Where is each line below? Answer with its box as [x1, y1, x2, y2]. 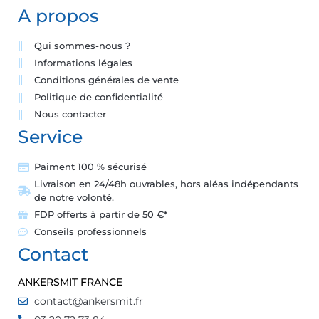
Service [18, 126, 83, 148]
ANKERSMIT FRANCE [18, 276, 122, 289]
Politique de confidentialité [33, 91, 163, 103]
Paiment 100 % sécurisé [33, 161, 147, 173]
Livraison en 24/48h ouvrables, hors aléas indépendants [33, 178, 298, 190]
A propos [18, 5, 99, 27]
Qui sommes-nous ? [33, 40, 130, 52]
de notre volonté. [33, 192, 114, 204]
